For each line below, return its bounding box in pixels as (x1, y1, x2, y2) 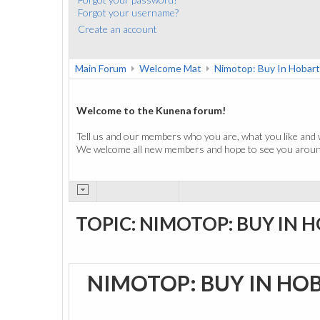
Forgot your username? (78, 6, 179, 19)
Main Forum (75, 62, 126, 74)
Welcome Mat (139, 62, 201, 74)
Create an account (78, 22, 157, 35)
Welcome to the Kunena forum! (76, 104, 226, 116)
